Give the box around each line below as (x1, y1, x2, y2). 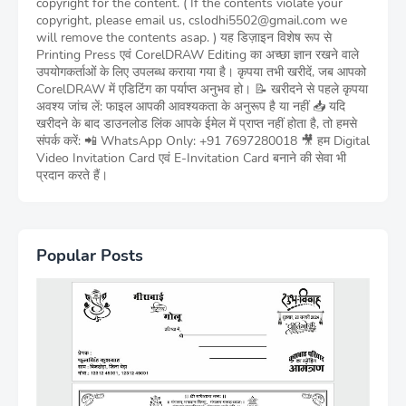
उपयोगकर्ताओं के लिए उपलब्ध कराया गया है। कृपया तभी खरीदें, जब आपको (36, 63, 366, 81)
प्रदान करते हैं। (36, 167, 108, 184)
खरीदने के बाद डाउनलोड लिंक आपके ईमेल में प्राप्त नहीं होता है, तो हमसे (36, 115, 357, 132)
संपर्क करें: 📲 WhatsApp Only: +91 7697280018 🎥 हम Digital (36, 132, 370, 150)
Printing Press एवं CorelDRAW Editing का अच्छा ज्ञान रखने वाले (36, 46, 359, 63)
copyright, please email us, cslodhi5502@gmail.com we (36, 12, 347, 29)
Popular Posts (36, 245, 143, 266)
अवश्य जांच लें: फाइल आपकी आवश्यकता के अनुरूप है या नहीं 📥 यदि (36, 98, 345, 115)
